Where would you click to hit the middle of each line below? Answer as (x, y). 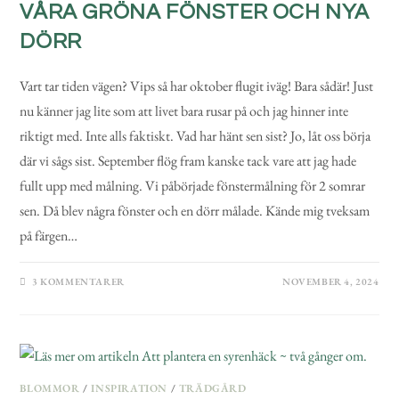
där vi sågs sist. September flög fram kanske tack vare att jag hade (188, 160)
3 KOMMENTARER (78, 281)
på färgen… (49, 235)
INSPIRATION (130, 388)
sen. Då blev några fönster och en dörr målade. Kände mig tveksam (195, 210)
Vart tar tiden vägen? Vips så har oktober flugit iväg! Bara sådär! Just (197, 85)
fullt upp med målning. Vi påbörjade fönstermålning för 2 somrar (193, 185)
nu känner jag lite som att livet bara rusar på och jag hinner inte (184, 110)
